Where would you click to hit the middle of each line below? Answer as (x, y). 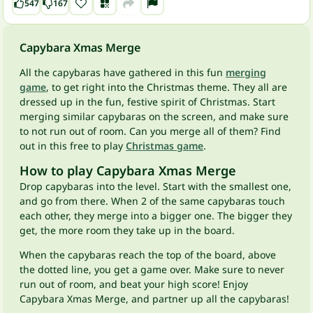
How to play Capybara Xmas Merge (128, 170)
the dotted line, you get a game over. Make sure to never (152, 269)
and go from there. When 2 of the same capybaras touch (152, 201)
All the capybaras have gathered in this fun (123, 72)
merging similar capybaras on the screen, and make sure (154, 116)
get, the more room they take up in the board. (127, 230)
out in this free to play (73, 146)
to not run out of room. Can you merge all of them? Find (150, 131)
